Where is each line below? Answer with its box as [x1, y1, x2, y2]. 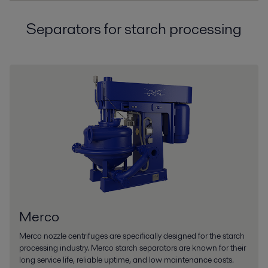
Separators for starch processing [26, 18, 242, 40]
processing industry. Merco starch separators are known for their [19, 241, 246, 254]
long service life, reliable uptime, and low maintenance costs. [19, 253, 234, 266]
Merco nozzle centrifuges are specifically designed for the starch [19, 229, 245, 242]
